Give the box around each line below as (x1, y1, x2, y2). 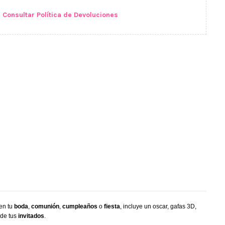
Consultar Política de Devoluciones (2, 11, 118, 20)
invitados (18, 212, 44, 220)
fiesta (102, 203, 120, 210)
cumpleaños (62, 203, 97, 210)
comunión (31, 203, 59, 210)
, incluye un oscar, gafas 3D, (120, 203, 196, 210)
